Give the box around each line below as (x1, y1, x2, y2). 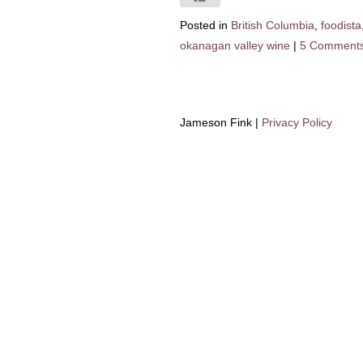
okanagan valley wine (180, 39, 290, 52)
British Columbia (231, 19, 314, 32)
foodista (321, 19, 361, 32)
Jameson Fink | (180, 116, 262, 129)
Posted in (180, 19, 228, 32)
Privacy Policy (262, 116, 332, 129)
